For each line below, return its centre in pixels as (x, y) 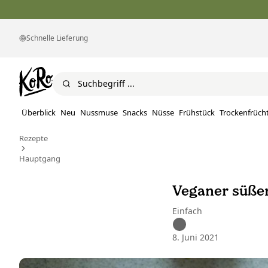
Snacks (135, 113)
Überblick (39, 113)
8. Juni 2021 (196, 237)
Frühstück (197, 113)
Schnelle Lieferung (57, 38)
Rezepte (33, 138)
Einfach (187, 211)
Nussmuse (99, 113)
